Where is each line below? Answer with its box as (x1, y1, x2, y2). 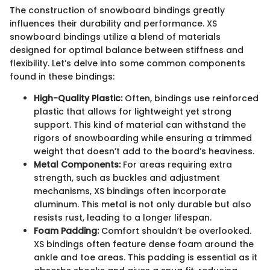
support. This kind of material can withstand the (34, 119, 246, 131)
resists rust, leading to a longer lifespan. (34, 212, 212, 224)
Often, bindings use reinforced (122, 92, 259, 105)
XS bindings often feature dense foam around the (34, 238, 254, 251)
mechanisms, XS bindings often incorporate (34, 185, 226, 198)
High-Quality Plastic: (34, 92, 122, 105)
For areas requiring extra (121, 159, 232, 171)
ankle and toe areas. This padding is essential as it (34, 251, 257, 264)
